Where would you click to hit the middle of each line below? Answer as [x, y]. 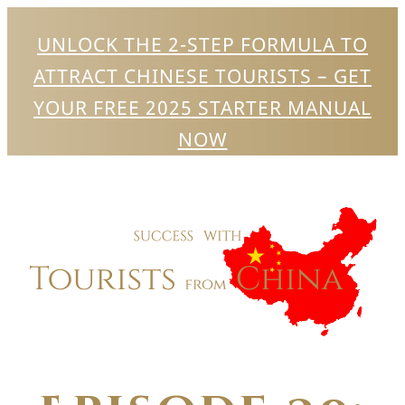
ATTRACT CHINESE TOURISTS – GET [202, 76]
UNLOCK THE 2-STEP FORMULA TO [202, 44]
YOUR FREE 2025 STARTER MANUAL [202, 108]
